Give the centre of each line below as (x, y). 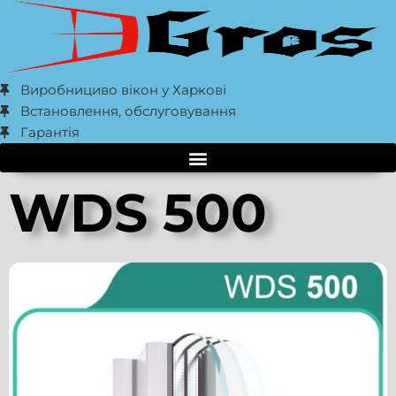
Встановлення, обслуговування (128, 111)
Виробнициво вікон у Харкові (123, 90)
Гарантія (49, 132)
